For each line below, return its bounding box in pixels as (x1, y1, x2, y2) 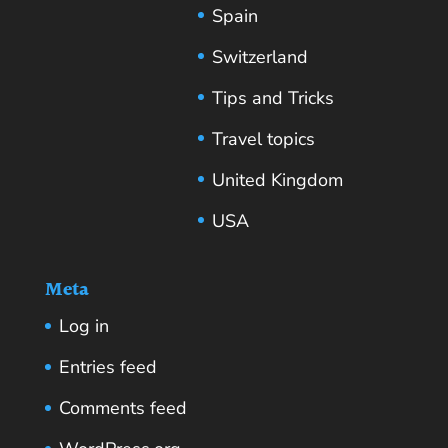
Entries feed (58, 355, 157, 380)
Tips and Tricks (211, 86, 334, 111)
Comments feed (58, 396, 187, 421)
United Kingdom (211, 168, 343, 193)
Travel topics (211, 127, 315, 152)
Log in (58, 314, 109, 339)
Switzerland (211, 45, 308, 70)
